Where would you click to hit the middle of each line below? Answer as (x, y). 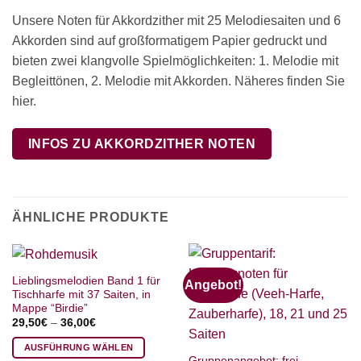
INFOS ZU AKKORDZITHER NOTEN (142, 144)
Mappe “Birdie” (50, 309)
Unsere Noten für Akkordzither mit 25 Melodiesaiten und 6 (176, 21)
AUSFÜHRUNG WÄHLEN (79, 348)
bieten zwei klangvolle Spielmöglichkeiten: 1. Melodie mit (175, 61)
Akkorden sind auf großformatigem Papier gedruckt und (170, 41)
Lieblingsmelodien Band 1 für (86, 281)
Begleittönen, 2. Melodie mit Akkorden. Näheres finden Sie (178, 81)
